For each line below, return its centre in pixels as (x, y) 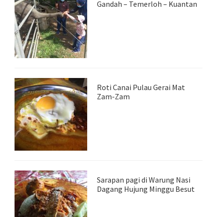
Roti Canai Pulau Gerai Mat (141, 87)
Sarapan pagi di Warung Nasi (144, 180)
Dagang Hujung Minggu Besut (146, 189)
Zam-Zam (113, 96)
